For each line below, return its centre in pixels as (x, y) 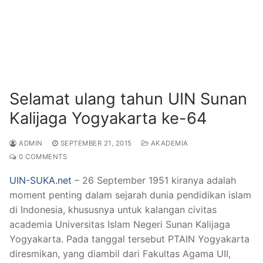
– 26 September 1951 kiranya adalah (154, 180)
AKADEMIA (168, 143)
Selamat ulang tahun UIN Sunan (128, 99)
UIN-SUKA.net (41, 180)
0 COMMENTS (42, 156)
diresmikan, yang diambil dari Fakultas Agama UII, (120, 253)
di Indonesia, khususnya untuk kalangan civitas (113, 209)
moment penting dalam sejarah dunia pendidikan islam (130, 195)
